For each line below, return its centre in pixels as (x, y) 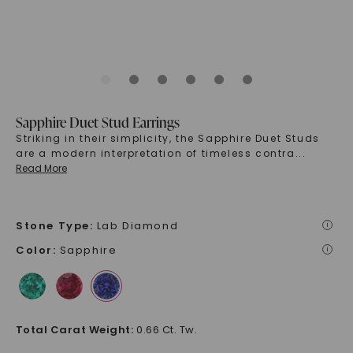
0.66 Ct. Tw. (167, 330)
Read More (41, 169)
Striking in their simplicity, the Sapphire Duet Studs (167, 139)
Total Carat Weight (73, 330)
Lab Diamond (137, 226)
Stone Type (52, 226)
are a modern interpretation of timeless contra (155, 154)
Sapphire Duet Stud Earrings (97, 122)
